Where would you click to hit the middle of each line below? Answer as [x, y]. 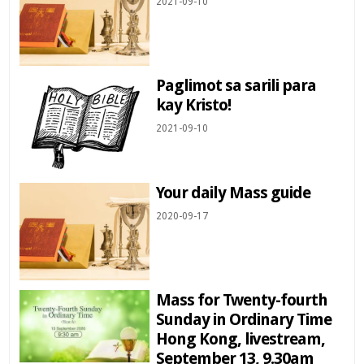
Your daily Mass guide [234, 193]
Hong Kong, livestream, [241, 338]
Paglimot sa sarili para [236, 86]
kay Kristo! [194, 105]
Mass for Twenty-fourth [242, 299]
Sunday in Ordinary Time [244, 319]
